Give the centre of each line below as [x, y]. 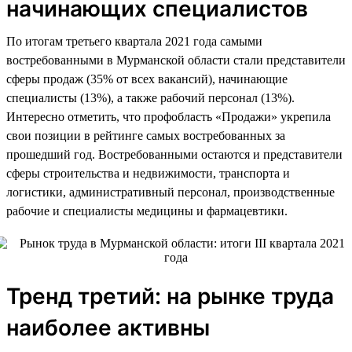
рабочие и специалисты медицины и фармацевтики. [147, 211]
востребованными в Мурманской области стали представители [176, 60]
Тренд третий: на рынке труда [170, 296]
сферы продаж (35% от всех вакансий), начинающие [147, 79]
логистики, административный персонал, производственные [170, 192]
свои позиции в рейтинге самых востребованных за [146, 135]
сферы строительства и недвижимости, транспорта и [148, 173]
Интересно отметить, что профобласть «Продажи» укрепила [169, 116]
